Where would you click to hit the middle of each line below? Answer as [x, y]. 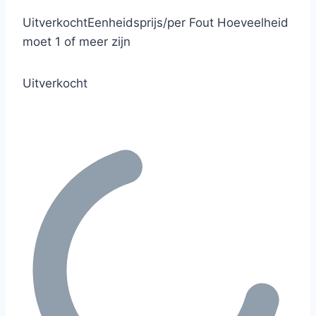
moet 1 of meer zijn [77, 41]
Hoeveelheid [253, 22]
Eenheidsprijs [125, 22]
